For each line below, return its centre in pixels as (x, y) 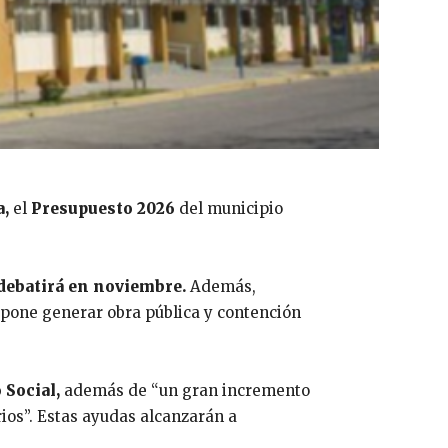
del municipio (231, 209)
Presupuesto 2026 (105, 209)
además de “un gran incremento (185, 391)
